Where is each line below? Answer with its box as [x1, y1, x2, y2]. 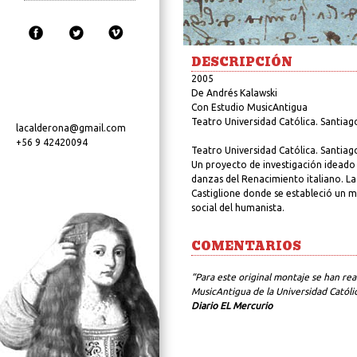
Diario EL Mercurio [191, 300, 273, 311]
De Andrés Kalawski [191, 88, 277, 98]
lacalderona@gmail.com [16, 123, 126, 133]
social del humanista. [191, 202, 284, 213]
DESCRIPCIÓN [191, 53, 292, 71]
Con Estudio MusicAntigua [191, 102, 308, 112]
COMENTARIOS [191, 237, 301, 255]
